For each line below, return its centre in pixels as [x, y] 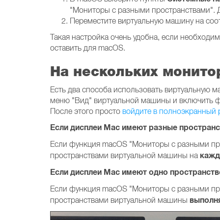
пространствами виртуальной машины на [125, 155]
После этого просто [86, 111]
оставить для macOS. [89, 48]
